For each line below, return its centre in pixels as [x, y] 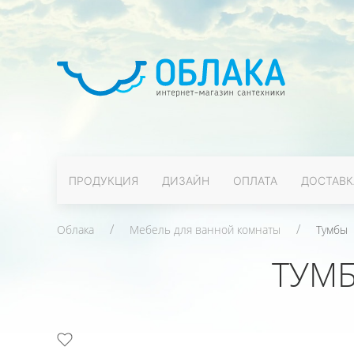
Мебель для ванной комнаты [205, 230]
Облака [75, 230]
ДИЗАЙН [186, 180]
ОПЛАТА [255, 180]
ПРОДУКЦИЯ [104, 180]
